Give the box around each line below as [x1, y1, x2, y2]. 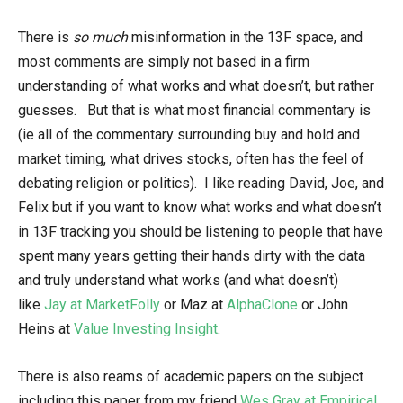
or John [298, 296, 348, 313]
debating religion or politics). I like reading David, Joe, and [18, 175, 384, 192]
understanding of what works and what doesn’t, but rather [18, 77, 374, 94]
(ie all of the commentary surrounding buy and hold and [18, 126, 360, 143]
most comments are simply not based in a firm [18, 53, 309, 70]
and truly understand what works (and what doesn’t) [18, 272, 338, 289]
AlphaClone [227, 296, 298, 313]
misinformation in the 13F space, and [128, 29, 363, 46]
